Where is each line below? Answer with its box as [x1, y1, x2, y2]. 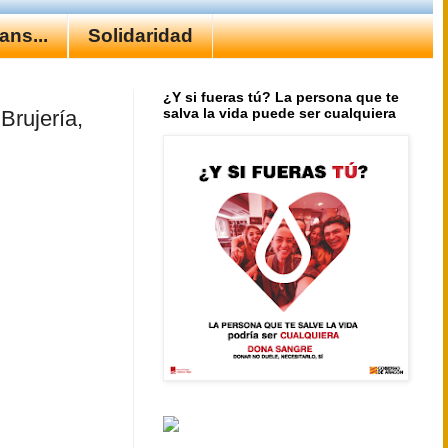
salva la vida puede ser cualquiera [163, 105, 396, 122]
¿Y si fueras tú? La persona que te [163, 89, 399, 106]
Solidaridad [88, 24, 193, 46]
